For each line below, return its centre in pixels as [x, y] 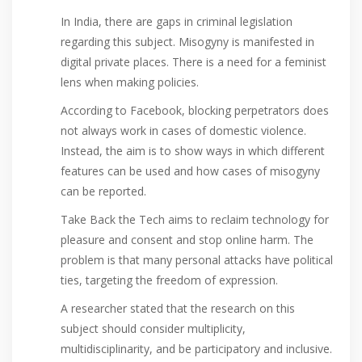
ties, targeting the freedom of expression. [169, 280]
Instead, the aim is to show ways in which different [193, 151]
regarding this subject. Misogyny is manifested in [187, 42]
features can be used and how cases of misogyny [190, 171]
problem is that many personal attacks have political [197, 260]
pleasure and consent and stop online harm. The [187, 240]
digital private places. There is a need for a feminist [194, 62]
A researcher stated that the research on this [178, 309]
